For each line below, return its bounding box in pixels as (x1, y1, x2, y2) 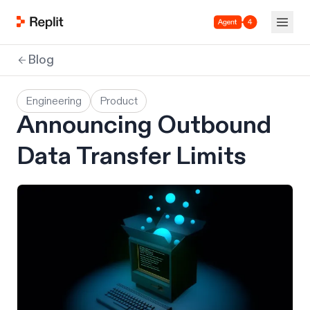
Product (100, 94, 138, 108)
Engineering (26, 94, 82, 108)
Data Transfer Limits (17, 140, 246, 172)
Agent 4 (213, 21, 248, 34)
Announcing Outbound (17, 109, 271, 140)
